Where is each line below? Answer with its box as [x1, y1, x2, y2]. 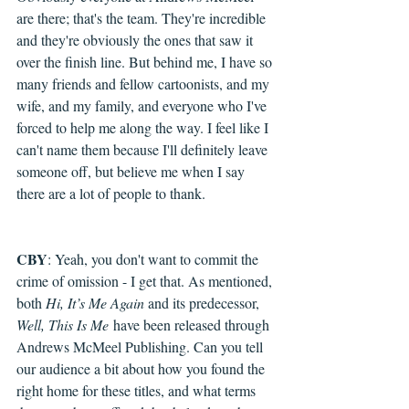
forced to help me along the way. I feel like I [16, 118, 272, 138]
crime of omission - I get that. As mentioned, [16, 271, 276, 291]
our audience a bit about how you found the [16, 359, 268, 379]
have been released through [109, 315, 273, 335]
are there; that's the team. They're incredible [16, 8, 269, 28]
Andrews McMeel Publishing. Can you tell [16, 337, 267, 357]
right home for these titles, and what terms [16, 381, 259, 401]
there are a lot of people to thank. [16, 184, 205, 204]
